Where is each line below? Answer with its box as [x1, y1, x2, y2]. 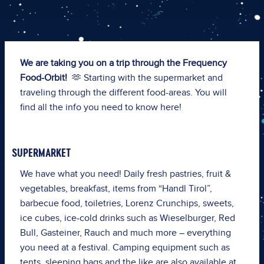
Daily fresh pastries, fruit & [123, 168, 231, 180]
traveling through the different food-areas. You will [19, 87, 227, 98]
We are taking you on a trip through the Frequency [19, 57, 227, 69]
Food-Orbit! [19, 72, 70, 84]
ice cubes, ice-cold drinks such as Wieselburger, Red [19, 212, 235, 224]
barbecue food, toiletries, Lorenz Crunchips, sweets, [19, 197, 234, 209]
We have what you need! [19, 168, 124, 180]
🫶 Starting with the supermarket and [69, 72, 223, 84]
